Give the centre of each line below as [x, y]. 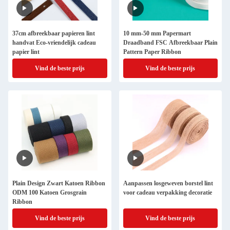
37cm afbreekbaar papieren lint [54, 33]
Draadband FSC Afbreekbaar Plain [170, 43]
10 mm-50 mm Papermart [157, 33]
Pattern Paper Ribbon [152, 52]
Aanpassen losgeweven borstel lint [168, 183]
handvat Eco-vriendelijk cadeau [54, 43]
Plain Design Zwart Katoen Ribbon [59, 183]
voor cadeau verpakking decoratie [167, 193]
